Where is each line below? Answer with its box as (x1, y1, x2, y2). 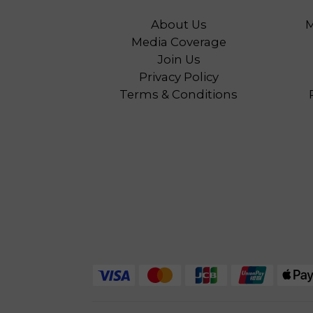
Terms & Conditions (119, 87, 238, 101)
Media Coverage (131, 35, 226, 49)
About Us (150, 17, 207, 31)
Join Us (156, 52, 201, 66)
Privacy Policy (138, 70, 219, 84)
